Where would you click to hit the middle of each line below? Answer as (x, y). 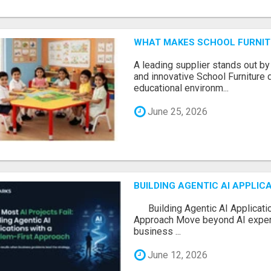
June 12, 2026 (177, 255)
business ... (158, 231)
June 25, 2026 (177, 111)
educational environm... (181, 88)
